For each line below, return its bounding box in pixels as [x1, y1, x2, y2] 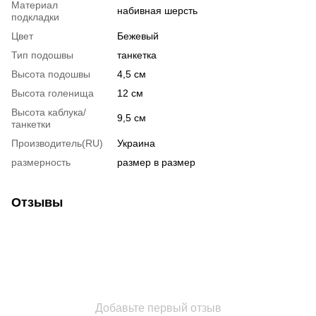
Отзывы [11, 195, 63, 209]
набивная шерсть [117, 4, 197, 16]
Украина [117, 137, 155, 149]
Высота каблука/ [11, 106, 86, 118]
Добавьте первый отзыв [95, 301, 221, 314]
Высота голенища [11, 87, 94, 99]
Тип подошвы [11, 49, 73, 61]
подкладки [11, 11, 59, 23]
